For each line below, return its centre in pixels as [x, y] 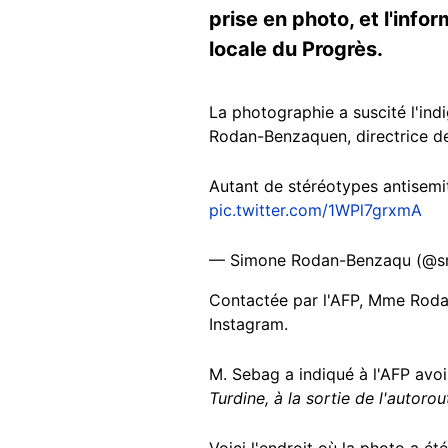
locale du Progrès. [296, 48]
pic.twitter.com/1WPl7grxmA [315, 209]
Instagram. [248, 323]
